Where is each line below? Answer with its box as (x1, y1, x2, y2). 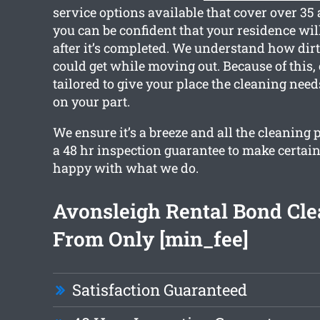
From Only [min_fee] (52, 226, 249, 253)
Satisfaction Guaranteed (71, 279, 247, 301)
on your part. (52, 93, 130, 111)
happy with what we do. (52, 159, 199, 177)
